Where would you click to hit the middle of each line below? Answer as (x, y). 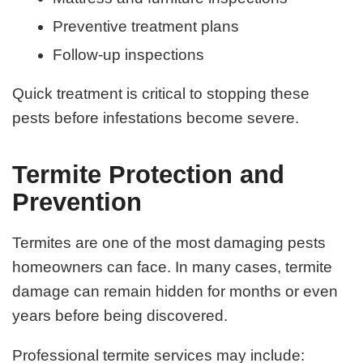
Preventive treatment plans (146, 26)
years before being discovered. (120, 316)
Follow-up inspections (129, 54)
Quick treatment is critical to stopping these (161, 94)
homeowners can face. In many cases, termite (173, 267)
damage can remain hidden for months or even (175, 292)
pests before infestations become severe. (156, 118)
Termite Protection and (149, 174)
